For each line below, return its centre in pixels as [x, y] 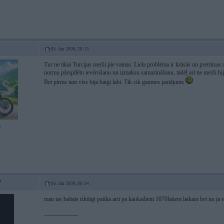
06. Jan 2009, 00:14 [70, 183]
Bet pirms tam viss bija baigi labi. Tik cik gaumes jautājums [115, 82]
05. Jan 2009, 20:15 [70, 49]
